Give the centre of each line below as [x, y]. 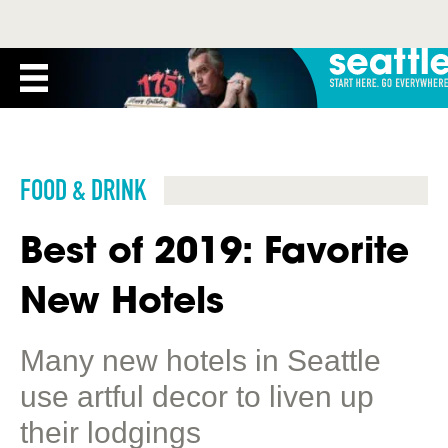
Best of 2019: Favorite [214, 249]
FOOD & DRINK [83, 190]
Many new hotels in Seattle [200, 360]
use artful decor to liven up [197, 396]
